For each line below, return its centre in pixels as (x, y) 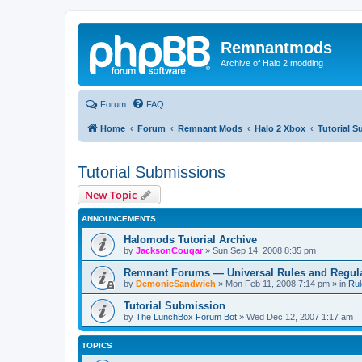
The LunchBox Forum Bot (186, 316)
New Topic (111, 194)
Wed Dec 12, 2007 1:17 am (300, 316)
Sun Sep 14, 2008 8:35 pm (264, 250)
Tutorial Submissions (152, 172)
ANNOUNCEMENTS (119, 218)
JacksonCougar (169, 250)
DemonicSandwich (176, 283)
